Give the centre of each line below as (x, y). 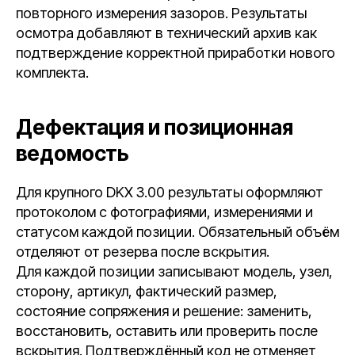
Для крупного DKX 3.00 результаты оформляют (170, 192)
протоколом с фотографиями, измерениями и (164, 212)
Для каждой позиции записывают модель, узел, (174, 271)
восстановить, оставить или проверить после (167, 331)
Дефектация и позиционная (155, 127)
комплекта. (52, 73)
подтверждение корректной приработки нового (176, 53)
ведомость (73, 153)
